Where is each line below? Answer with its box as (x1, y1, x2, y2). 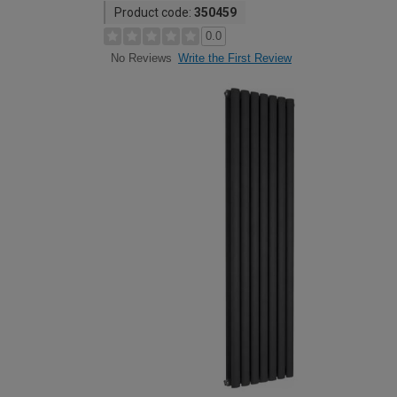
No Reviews (110, 51, 172, 66)
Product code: (114, 5, 194, 19)
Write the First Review (178, 51, 292, 65)
